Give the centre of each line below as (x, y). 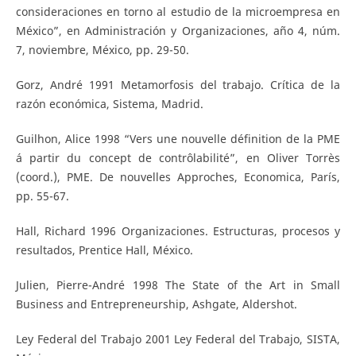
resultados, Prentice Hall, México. (104, 250)
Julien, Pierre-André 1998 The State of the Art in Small (178, 284)
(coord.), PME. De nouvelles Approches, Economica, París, (178, 176)
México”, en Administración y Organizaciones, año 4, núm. (178, 30)
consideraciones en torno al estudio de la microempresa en (178, 11)
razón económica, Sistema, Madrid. (109, 103)
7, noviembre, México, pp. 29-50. (102, 49)
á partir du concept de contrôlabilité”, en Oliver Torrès (178, 157)
